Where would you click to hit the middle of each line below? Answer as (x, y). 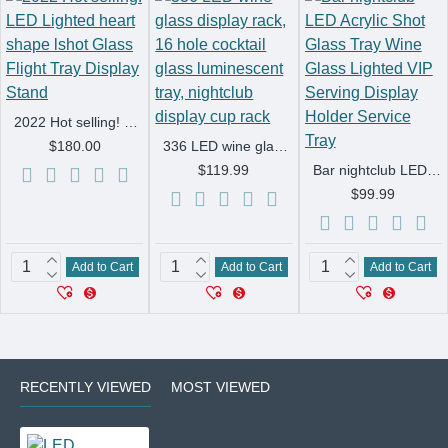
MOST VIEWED (220, 387)
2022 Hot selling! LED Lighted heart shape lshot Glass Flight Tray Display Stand (131, 122)
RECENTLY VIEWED (85, 387)
